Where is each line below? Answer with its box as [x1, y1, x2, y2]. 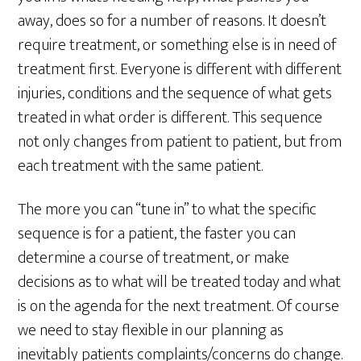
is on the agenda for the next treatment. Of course [18, 293, 340, 320]
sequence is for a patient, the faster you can [18, 220, 297, 247]
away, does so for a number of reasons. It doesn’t [18, 7, 327, 35]
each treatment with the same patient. [18, 152, 263, 180]
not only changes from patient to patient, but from [18, 128, 342, 156]
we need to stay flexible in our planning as [18, 317, 284, 344]
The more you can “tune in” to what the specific [18, 196, 317, 223]
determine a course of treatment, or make [18, 244, 290, 272]
